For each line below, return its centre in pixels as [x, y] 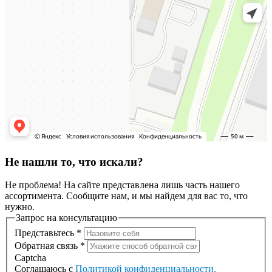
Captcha [30, 257]
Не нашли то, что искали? [74, 161]
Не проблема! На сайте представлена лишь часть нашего [122, 185]
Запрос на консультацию [66, 218]
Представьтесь [46, 233]
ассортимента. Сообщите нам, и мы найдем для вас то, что [126, 196]
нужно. [20, 207]
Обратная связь [47, 245]
